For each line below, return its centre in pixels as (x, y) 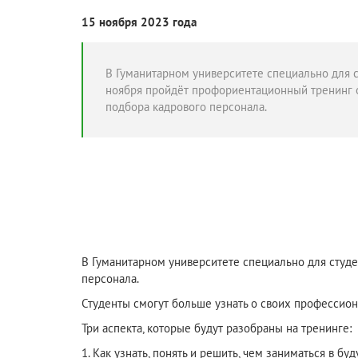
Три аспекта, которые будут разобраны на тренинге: (217, 328)
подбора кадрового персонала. (186, 107)
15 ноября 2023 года (139, 22)
